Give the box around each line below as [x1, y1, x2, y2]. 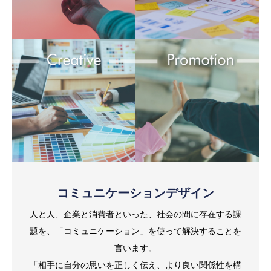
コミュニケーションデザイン [57, 186, 214, 200]
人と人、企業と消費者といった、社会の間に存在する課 [30, 209, 241, 219]
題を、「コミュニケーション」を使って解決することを [30, 226, 241, 236]
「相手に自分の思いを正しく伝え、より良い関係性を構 [30, 260, 241, 270]
